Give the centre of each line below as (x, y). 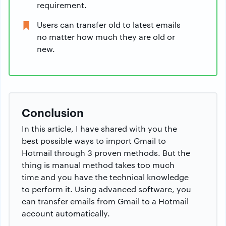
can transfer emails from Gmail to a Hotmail (105, 201)
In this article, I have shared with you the (99, 129)
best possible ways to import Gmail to (94, 141)
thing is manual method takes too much (98, 165)
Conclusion (53, 112)
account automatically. (66, 213)
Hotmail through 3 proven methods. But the (106, 153)
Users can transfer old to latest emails (109, 25)
